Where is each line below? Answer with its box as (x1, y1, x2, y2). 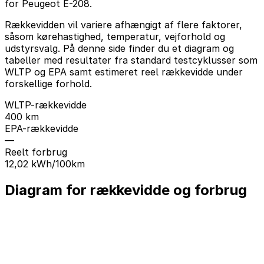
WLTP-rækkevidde (5, 98, 87, 111)
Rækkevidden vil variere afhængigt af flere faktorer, (5, 18, 242, 31)
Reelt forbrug (5, 146, 67, 158)
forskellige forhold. (5, 77, 92, 90)
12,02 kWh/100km (5, 157, 85, 170)
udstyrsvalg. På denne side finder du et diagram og (5, 42, 234, 54)
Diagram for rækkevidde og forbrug (5, 181, 247, 199)
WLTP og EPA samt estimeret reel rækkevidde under (5, 65, 243, 78)
